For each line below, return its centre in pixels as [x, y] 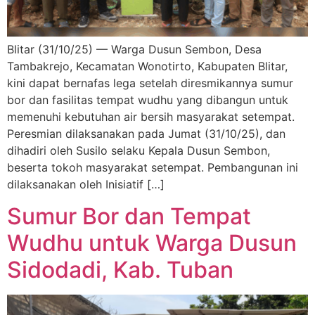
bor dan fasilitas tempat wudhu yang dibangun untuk [148, 100]
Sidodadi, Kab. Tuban [120, 269]
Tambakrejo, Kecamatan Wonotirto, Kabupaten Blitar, [147, 66]
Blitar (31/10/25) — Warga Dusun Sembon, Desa [134, 50]
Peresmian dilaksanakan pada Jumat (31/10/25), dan [146, 134]
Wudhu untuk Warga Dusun [152, 243]
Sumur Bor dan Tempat [129, 216]
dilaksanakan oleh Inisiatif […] [86, 185]
